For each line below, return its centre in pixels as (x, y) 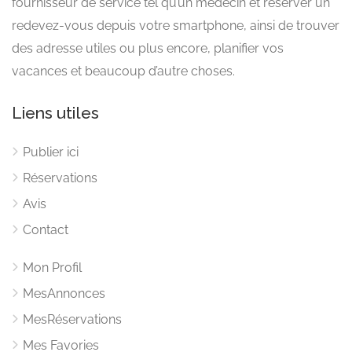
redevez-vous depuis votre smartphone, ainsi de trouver (176, 25)
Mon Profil (52, 267)
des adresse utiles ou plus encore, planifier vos (148, 48)
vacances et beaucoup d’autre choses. (123, 71)
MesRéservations (72, 319)
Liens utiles (55, 112)
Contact (46, 229)
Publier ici (51, 152)
